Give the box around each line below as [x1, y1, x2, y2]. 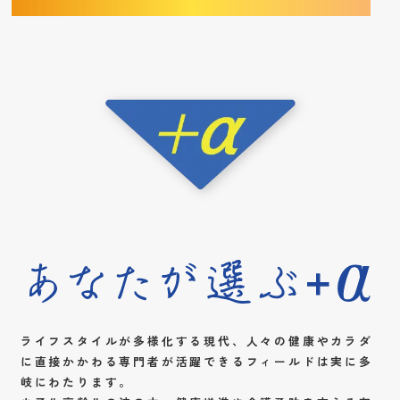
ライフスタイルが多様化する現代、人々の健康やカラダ [20, 331, 373, 349]
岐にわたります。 [20, 372, 134, 390]
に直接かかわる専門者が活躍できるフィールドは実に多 [20, 352, 373, 370]
